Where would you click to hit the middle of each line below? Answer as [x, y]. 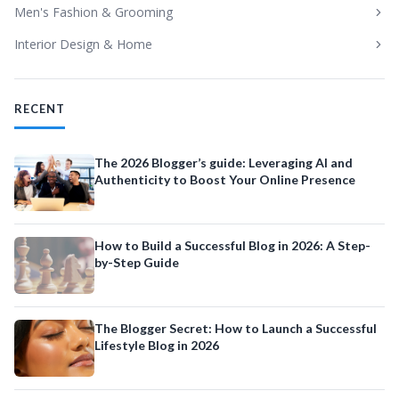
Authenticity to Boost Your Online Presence [225, 179]
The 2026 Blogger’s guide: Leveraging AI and [224, 163]
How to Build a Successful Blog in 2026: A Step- [232, 245]
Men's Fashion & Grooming [94, 12]
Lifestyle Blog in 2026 [157, 345]
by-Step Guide [137, 262]
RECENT [40, 109]
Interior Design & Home [83, 44]
